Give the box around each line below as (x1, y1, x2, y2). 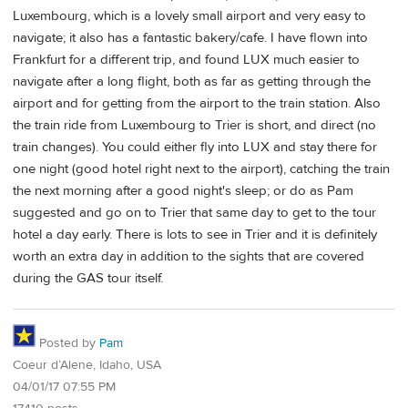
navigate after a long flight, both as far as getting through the (13, 73, 371, 91)
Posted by (36, 334, 99, 352)
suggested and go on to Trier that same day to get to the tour (13, 204, 376, 222)
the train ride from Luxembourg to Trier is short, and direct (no (13, 117, 376, 135)
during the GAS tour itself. (13, 270, 163, 288)
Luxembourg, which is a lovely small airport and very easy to (13, 7, 366, 25)
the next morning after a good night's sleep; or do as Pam (13, 182, 353, 200)
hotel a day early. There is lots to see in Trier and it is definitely (13, 226, 377, 244)
